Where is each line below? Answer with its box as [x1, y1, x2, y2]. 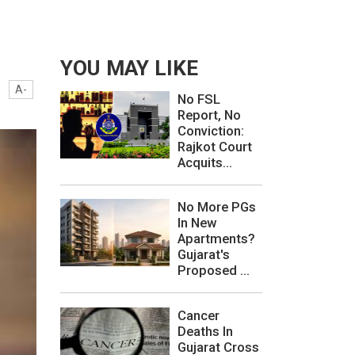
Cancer [177, 307, 219, 323]
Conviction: [177, 123, 244, 139]
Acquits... [177, 155, 232, 171]
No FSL [177, 91, 220, 108]
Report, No [177, 107, 241, 124]
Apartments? [177, 231, 255, 247]
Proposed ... [177, 262, 250, 279]
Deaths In [177, 323, 233, 339]
